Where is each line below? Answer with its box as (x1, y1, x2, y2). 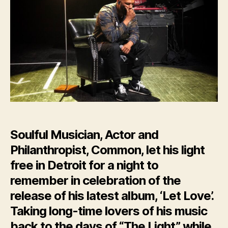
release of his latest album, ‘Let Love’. (10, 188, 214, 203)
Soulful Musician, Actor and (10, 127, 159, 142)
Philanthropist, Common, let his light (10, 142, 205, 157)
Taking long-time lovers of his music (10, 203, 208, 218)
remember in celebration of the (10, 173, 181, 188)
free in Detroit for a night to (10, 157, 159, 173)
